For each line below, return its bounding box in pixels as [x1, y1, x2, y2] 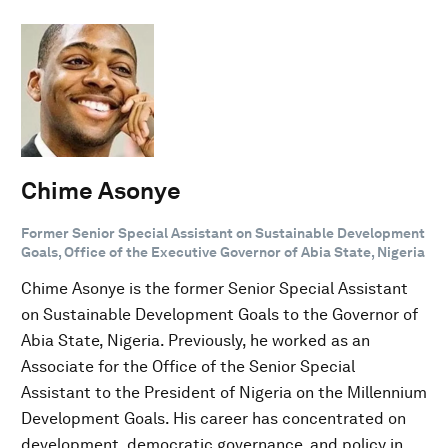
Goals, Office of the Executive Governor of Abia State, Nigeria [21, 243, 425, 260]
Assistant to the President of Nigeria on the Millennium [21, 382, 427, 402]
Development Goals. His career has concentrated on [21, 408, 406, 428]
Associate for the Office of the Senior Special [21, 356, 355, 376]
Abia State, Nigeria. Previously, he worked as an [21, 330, 370, 350]
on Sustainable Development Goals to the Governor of [21, 304, 418, 324]
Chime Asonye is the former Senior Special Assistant [21, 278, 408, 298]
